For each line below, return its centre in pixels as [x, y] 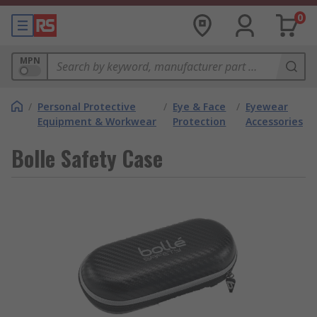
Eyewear [267, 106]
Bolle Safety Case [87, 158]
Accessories [274, 121]
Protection [200, 121]
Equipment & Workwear [97, 121]
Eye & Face [200, 106]
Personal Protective [87, 106]
